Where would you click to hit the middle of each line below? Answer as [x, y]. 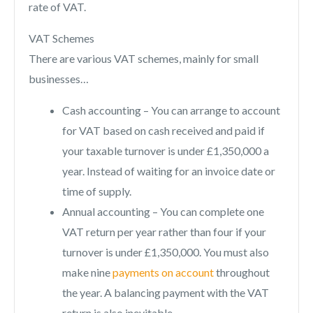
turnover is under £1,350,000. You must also [166, 252]
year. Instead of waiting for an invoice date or [169, 171]
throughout [242, 272]
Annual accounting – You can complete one [163, 212]
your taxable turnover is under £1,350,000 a [166, 151]
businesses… [59, 79]
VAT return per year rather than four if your [164, 232]
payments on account [163, 272]
